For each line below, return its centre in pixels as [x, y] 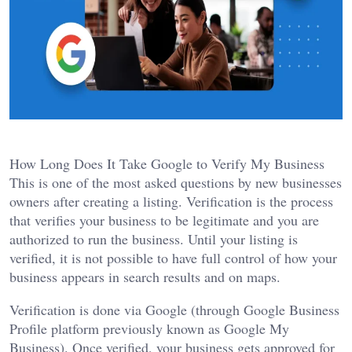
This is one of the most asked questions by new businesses [176, 183]
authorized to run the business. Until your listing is [154, 239]
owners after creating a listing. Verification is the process [171, 202]
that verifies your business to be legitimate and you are [164, 220]
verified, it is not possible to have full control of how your [173, 258]
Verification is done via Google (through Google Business [174, 310]
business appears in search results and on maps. [145, 277]
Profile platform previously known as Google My [149, 329]
